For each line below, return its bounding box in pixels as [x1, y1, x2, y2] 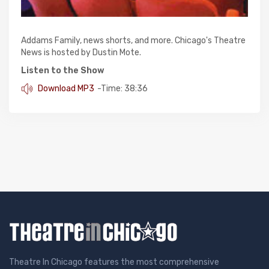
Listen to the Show [21, 65, 104, 76]
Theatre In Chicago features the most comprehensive [9, 257, 219, 268]
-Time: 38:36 [97, 83, 148, 94]
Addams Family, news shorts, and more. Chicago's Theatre [21, 35, 246, 46]
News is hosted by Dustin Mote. [21, 47, 141, 58]
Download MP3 [36, 83, 94, 94]
